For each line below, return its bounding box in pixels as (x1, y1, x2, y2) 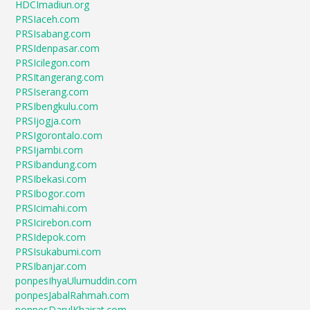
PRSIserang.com (15, 85, 89, 99)
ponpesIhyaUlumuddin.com (15, 274, 138, 288)
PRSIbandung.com (15, 158, 98, 172)
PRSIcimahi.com (15, 201, 88, 215)
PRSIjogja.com (15, 114, 82, 128)
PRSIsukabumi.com (15, 245, 102, 259)
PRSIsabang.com (15, 27, 91, 41)
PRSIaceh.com (15, 12, 80, 26)
